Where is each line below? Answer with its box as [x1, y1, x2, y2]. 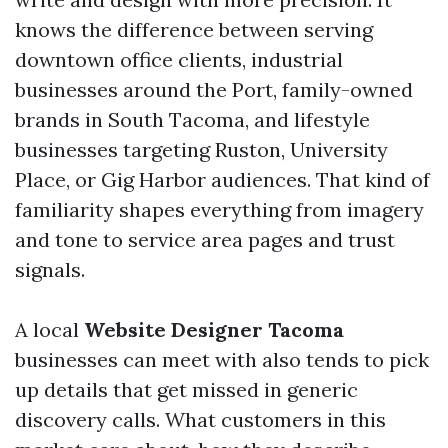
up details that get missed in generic [15, 377, 358, 402]
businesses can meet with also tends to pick [15, 347, 429, 372]
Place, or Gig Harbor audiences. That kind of [15, 167, 430, 192]
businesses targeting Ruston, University [15, 137, 388, 162]
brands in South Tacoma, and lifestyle [15, 107, 370, 132]
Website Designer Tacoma [84, 317, 344, 342]
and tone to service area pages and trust [15, 227, 395, 252]
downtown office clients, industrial [15, 47, 343, 72]
